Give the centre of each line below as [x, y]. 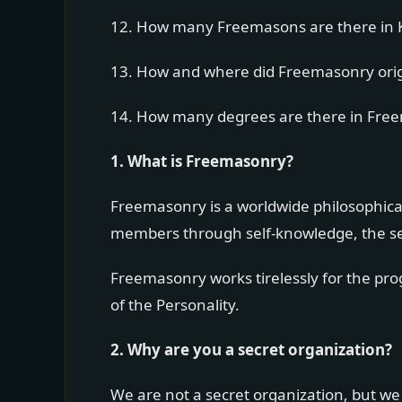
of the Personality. [175, 305]
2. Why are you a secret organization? [251, 350]
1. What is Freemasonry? [202, 161]
